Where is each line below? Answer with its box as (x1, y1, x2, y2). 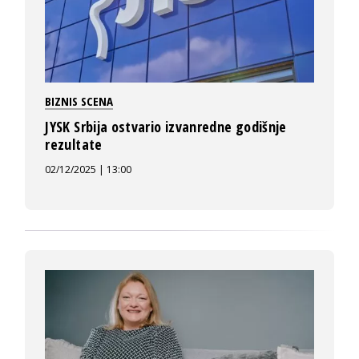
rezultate (45, 135, 103, 155)
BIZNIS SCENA (45, 93, 114, 110)
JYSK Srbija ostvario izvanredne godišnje (45, 117, 287, 137)
